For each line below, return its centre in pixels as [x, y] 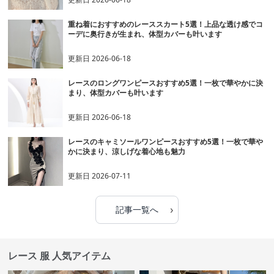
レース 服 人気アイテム [60, 256]
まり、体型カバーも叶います [116, 93]
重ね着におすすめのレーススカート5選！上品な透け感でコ [166, 24]
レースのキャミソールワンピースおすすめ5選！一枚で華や [166, 142]
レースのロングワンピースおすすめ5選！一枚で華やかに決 [166, 83]
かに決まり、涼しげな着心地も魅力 [127, 152]
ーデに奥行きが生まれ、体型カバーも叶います [145, 34]
